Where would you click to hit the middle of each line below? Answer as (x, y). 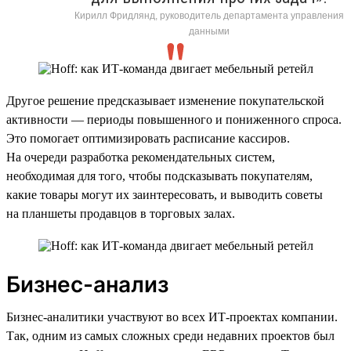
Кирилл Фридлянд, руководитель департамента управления (209, 15)
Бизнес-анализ (87, 284)
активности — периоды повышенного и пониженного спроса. (174, 119)
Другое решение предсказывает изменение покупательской (165, 100)
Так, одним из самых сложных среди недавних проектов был (170, 335)
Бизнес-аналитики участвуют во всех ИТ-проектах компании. (172, 317)
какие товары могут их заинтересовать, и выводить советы (165, 194)
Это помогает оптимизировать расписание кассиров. (148, 138)
